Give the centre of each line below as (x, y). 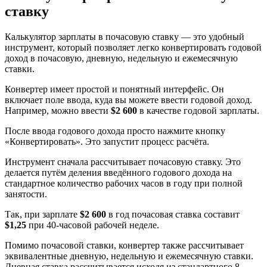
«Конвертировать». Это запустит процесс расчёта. (107, 141)
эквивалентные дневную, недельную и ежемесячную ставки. (129, 256)
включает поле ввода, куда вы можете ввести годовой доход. (128, 100)
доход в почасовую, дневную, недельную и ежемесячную (121, 58)
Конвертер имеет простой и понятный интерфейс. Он (114, 89)
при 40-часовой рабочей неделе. (93, 225)
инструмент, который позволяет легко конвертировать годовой (133, 47)
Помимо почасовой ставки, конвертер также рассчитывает (124, 245)
